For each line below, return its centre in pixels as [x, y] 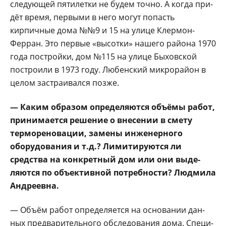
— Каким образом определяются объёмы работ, [112, 107]
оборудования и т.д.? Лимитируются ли [96, 146]
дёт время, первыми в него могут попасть [92, 17]
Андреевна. [35, 185]
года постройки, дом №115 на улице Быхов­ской [103, 56]
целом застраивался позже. [65, 82]
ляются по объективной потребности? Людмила [113, 172]
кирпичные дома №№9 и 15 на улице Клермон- [102, 30]
